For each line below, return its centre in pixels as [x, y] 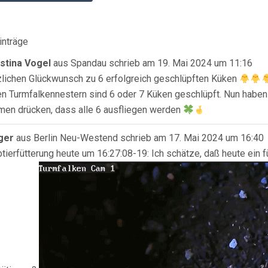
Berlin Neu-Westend [76, 138]
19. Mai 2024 [183, 63]
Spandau [89, 63]
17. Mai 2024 [195, 138]
